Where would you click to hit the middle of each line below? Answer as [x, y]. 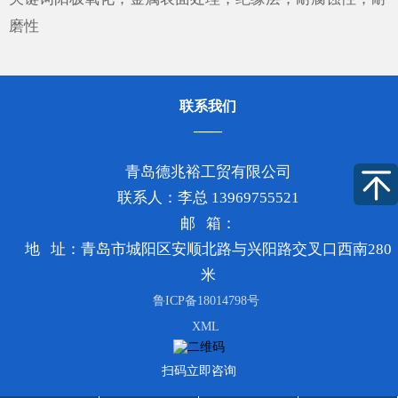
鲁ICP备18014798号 [206, 301]
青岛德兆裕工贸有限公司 [208, 172]
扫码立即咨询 [199, 371]
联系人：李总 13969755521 [208, 198]
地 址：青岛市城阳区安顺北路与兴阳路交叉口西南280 [208, 250]
